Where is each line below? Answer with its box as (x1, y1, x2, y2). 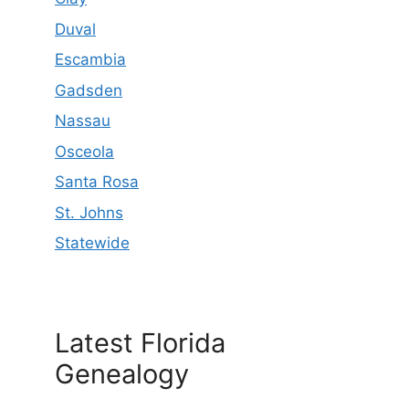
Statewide (55, 234, 130, 253)
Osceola (55, 142, 114, 161)
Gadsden (55, 80, 122, 100)
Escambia (55, 50, 126, 69)
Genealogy (55, 358, 189, 391)
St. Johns (55, 203, 123, 222)
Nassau (55, 111, 110, 131)
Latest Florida (55, 327, 225, 360)
